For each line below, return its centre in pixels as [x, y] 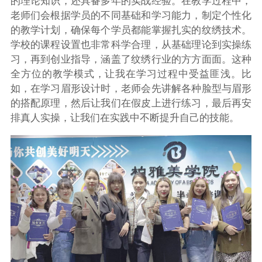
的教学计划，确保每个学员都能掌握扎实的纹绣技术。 [131, 30]
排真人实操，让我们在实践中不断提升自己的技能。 [125, 118]
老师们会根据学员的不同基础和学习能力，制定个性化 [131, 15]
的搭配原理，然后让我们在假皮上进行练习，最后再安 [131, 103]
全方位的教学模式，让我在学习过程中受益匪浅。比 [131, 74]
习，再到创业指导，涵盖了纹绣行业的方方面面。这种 [131, 59]
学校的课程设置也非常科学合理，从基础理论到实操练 [131, 44]
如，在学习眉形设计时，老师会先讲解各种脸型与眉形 [131, 88]
